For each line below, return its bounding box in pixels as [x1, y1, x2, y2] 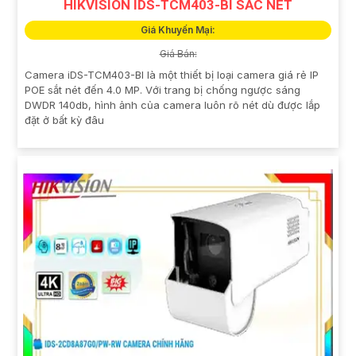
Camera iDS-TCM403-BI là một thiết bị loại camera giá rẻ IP [25, 68, 319, 82]
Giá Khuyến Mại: [141, 24, 215, 37]
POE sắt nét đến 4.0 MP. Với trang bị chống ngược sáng [25, 83, 300, 97]
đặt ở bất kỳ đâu [25, 114, 104, 127]
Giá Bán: [159, 48, 197, 60]
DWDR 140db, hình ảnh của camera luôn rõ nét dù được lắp [25, 99, 320, 112]
